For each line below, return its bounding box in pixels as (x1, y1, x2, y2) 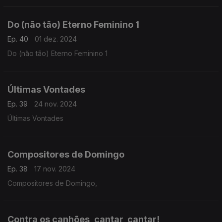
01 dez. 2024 (35, 35, 77, 43)
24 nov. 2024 (34, 100, 77, 108)
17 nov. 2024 (34, 165, 75, 173)
